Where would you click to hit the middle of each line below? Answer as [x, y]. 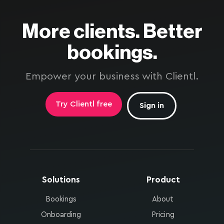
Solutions [61, 180]
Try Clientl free [84, 104]
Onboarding [61, 215]
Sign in [152, 106]
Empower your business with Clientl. [112, 77]
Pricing [163, 215]
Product [163, 180]
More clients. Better [112, 31]
